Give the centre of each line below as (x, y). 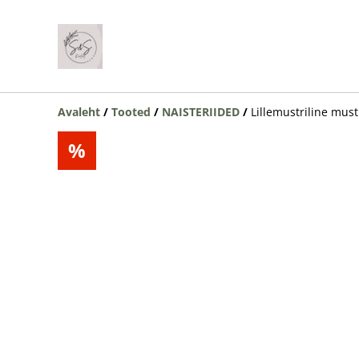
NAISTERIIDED (201, 112)
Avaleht (79, 112)
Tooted (131, 112)
